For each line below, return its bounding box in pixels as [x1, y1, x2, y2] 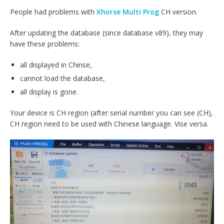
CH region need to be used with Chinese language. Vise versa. [10, 119, 208, 129]
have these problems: [10, 39, 79, 49]
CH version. [159, 7, 197, 17]
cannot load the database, [20, 73, 105, 83]
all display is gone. [20, 87, 78, 97]
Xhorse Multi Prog [96, 7, 159, 17]
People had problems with [10, 7, 96, 17]
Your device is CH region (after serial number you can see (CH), [10, 108, 213, 118]
